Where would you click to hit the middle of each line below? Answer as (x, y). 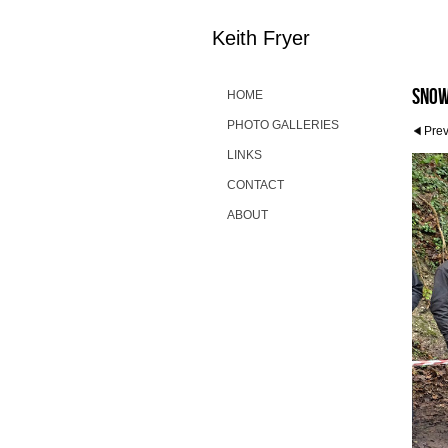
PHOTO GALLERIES (283, 125)
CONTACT (255, 185)
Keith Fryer (261, 38)
